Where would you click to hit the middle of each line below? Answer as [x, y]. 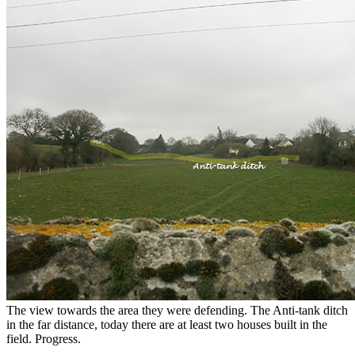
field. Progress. [44, 338]
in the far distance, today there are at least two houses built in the [167, 324]
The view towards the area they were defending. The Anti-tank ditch [177, 310]
